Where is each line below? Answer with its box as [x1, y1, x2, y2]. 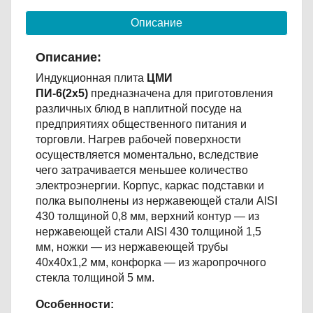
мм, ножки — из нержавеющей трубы [36, 240, 228, 253]
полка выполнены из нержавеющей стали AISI [36, 194, 277, 207]
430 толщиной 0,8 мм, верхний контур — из [36, 210, 259, 222]
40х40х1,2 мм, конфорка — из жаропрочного [36, 256, 266, 268]
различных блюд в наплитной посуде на [36, 102, 242, 115]
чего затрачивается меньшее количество [36, 163, 248, 176]
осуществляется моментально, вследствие [36, 148, 259, 161]
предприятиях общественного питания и [36, 117, 247, 130]
